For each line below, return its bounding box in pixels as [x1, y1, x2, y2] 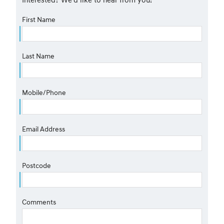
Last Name [22, 51, 54, 60]
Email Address [22, 124, 65, 133]
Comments [22, 197, 56, 206]
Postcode [22, 161, 51, 169]
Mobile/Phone [22, 88, 66, 96]
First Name [22, 15, 55, 23]
